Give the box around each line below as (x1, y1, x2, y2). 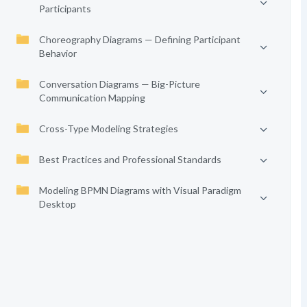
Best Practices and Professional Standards (38, 153, 221, 165)
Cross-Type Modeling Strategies (38, 123, 178, 134)
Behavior (38, 47, 77, 59)
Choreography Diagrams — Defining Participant (38, 34, 241, 45)
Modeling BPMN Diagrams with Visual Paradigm (38, 184, 241, 196)
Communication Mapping (38, 92, 145, 103)
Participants (38, 3, 91, 14)
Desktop (38, 198, 76, 210)
